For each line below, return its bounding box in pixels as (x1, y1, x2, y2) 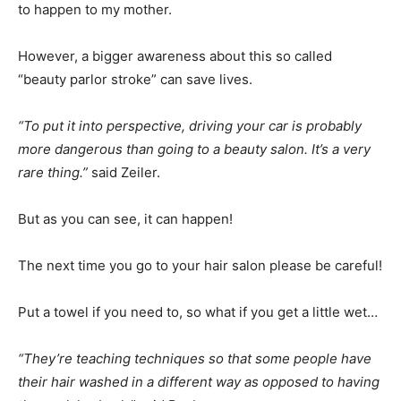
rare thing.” (18, 164, 88, 182)
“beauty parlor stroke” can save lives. (18, 71, 252, 89)
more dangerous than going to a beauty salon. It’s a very (18, 141, 371, 158)
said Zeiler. (88, 164, 160, 182)
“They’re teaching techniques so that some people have (18, 350, 371, 368)
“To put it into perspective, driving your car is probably (18, 117, 362, 135)
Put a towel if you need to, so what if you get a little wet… (18, 303, 378, 321)
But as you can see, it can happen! (18, 210, 233, 228)
